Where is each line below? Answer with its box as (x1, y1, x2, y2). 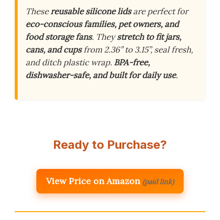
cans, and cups (26, 44, 82, 55)
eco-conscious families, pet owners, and (26, 18, 179, 29)
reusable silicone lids (51, 5, 131, 17)
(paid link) (142, 177, 174, 186)
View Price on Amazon (46, 175, 140, 187)
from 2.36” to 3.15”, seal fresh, (82, 44, 193, 55)
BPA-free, (114, 56, 150, 68)
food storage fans (26, 31, 92, 42)
